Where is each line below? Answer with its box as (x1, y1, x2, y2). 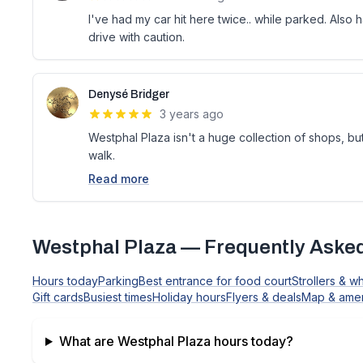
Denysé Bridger (88, 88, 169, 100)
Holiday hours (152, 290, 226, 304)
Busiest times (83, 290, 152, 304)
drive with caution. (88, 30, 185, 44)
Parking (98, 274, 139, 288)
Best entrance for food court (139, 274, 292, 288)
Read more (88, 172, 149, 186)
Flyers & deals (226, 290, 301, 304)
